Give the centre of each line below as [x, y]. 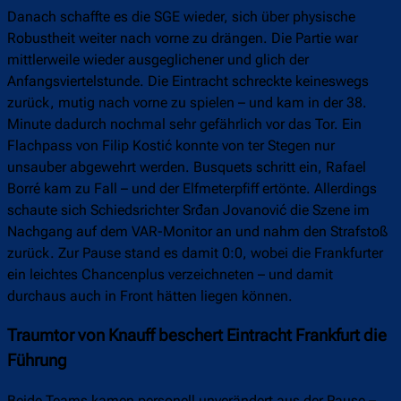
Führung [37, 361]
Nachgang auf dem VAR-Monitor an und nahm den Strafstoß [197, 231]
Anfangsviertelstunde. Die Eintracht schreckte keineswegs [188, 81]
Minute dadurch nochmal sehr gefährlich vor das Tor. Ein [184, 124]
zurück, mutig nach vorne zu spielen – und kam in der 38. [187, 102]
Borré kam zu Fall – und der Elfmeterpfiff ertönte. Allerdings [192, 188]
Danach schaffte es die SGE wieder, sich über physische [181, 16]
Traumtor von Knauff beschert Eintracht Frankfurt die [197, 336]
